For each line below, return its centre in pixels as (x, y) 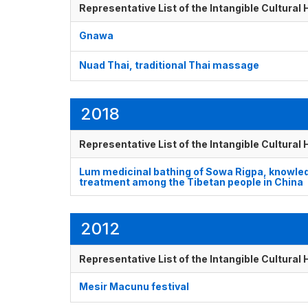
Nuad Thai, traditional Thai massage (169, 65)
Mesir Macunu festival (134, 287)
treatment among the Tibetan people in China (191, 182)
